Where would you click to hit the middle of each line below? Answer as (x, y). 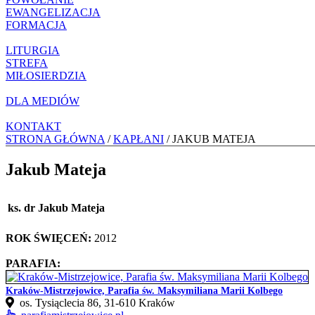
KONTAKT (33, 126)
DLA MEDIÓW (43, 101)
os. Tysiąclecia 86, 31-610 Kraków (95, 302)
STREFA (27, 63)
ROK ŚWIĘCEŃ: (49, 238)
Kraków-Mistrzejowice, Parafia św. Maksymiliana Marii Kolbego (144, 290)
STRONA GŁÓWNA (55, 139)
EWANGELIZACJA (53, 12)
